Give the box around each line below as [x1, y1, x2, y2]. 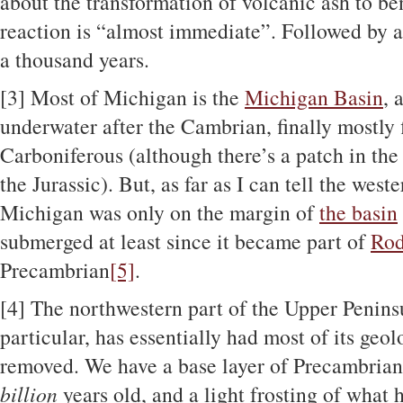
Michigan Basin [245, 83, 383, 112]
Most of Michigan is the [25, 83, 245, 112]
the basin [319, 198, 398, 227]
